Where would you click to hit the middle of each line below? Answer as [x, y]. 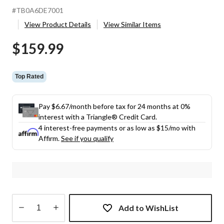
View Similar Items [132, 24]
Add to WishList [148, 208]
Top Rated [29, 76]
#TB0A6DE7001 [38, 10]
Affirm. [50, 138]
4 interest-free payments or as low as [97, 127]
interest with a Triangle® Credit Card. [98, 116]
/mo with [182, 127]
